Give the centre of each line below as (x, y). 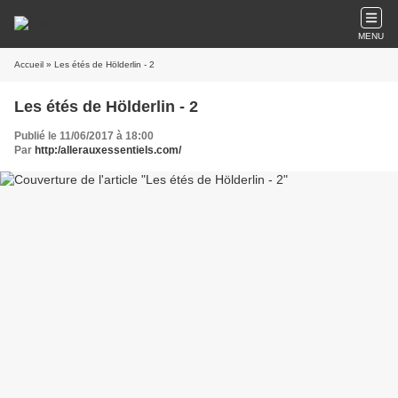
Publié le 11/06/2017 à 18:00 (84, 136)
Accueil (29, 64)
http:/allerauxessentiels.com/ (108, 150)
